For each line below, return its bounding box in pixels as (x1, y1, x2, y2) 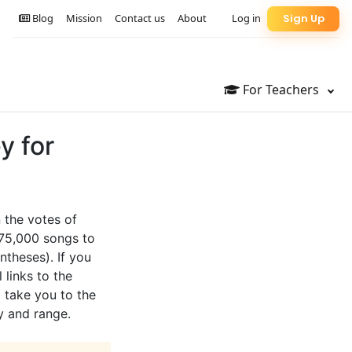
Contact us (115, 11, 165, 26)
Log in (232, 11, 261, 26)
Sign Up (282, 11, 324, 27)
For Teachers (240, 81, 322, 99)
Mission (66, 11, 102, 26)
